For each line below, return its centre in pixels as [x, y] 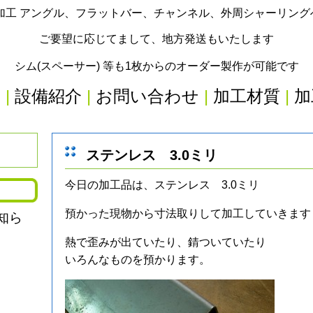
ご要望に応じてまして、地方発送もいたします [156, 39]
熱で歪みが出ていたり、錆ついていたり [166, 242]
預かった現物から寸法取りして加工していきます [188, 213]
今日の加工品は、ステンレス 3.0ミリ [162, 185]
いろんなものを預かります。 [138, 260]
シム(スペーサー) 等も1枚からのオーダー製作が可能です [156, 66]
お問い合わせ [147, 96]
